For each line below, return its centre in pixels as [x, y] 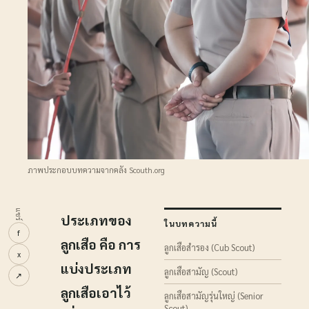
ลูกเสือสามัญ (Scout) [201, 271]
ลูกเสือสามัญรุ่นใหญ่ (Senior [214, 296]
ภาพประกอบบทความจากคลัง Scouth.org [96, 170]
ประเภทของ [96, 220]
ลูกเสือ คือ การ [101, 244]
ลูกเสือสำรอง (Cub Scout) [209, 247]
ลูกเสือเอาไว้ [96, 292]
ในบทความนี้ [191, 223]
